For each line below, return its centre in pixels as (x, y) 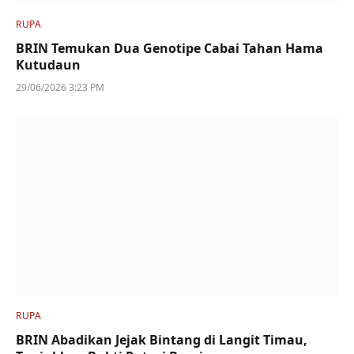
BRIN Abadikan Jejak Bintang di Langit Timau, (162, 340)
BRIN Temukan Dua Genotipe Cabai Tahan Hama (169, 48)
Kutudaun (48, 64)
